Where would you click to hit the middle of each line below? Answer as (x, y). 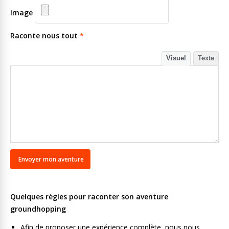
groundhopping (38, 209)
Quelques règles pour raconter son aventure (89, 197)
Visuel (176, 58)
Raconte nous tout (45, 36)
